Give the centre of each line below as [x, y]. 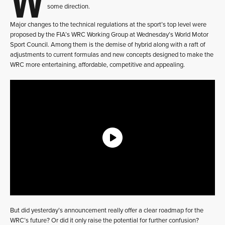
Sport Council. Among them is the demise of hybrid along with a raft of [108, 45]
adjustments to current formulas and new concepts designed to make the [112, 55]
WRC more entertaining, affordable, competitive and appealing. [97, 65]
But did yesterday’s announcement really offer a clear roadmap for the [107, 210]
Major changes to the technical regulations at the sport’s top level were [108, 25]
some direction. [69, 7]
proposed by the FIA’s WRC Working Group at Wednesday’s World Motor [109, 35]
